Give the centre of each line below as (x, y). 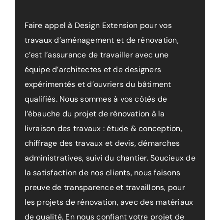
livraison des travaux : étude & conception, (103, 128)
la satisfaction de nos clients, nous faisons (102, 172)
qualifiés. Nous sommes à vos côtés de (96, 99)
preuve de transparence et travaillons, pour (105, 187)
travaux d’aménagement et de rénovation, (101, 40)
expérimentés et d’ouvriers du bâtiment (98, 84)
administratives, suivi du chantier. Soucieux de (110, 158)
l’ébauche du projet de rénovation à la (95, 113)
